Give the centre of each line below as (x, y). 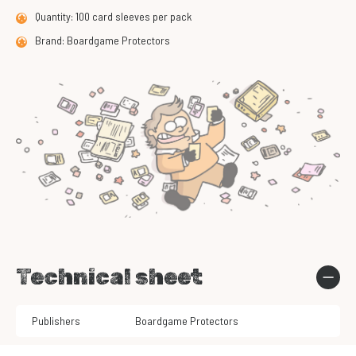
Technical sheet (109, 277)
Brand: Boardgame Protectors (103, 40)
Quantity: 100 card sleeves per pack (113, 16)
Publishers (56, 321)
